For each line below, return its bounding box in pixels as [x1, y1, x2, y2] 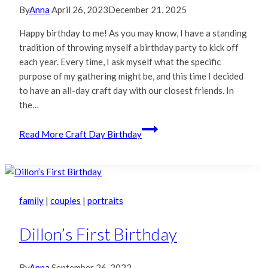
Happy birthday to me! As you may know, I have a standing [19, 27, 247, 38]
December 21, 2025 [108, 4, 187, 15]
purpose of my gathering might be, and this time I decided [19, 70, 243, 81]
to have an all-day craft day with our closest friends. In [19, 84, 234, 96]
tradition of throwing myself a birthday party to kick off [19, 41, 239, 53]
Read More [19, 128, 63, 139]
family [19, 194, 44, 206]
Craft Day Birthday [63, 128, 142, 139]
